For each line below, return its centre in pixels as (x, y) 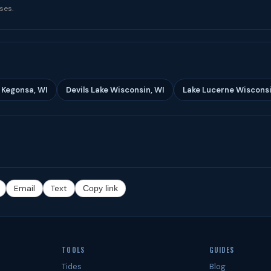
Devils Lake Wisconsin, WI (115, 90)
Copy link (100, 188)
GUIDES (222, 250)
